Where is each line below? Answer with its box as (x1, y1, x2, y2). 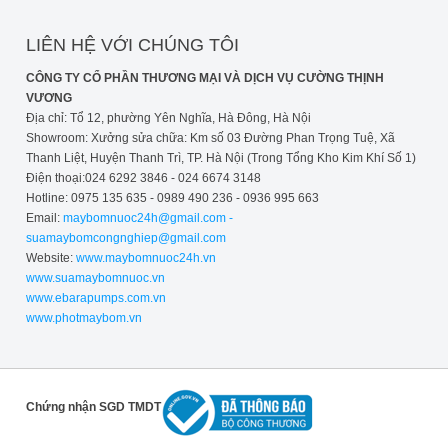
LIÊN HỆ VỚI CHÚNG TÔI (25, 34, 239, 55)
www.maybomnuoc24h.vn (72, 250, 216, 265)
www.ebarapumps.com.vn (25, 290, 166, 305)
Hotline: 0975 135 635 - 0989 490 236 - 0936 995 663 (25, 190, 319, 205)
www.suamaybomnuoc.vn (25, 270, 165, 285)
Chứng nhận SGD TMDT (25, 399, 161, 414)
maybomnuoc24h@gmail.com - (62, 210, 233, 225)
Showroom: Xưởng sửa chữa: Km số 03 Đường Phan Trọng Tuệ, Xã (25, 130, 395, 145)
